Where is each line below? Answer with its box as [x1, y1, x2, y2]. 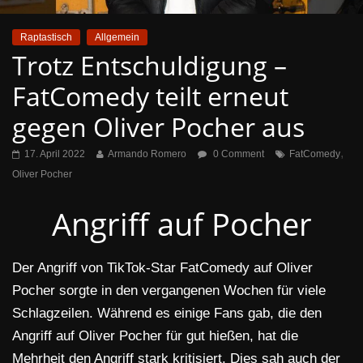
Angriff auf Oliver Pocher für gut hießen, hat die [12, 328, 298, 344]
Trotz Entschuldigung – [12, 48, 287, 83]
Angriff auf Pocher [51, 203, 312, 246]
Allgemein [95, 32, 139, 44]
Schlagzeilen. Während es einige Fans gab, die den [12, 305, 322, 322]
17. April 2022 [24, 148, 85, 160]
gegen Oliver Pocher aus [12, 109, 305, 145]
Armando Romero [108, 148, 186, 160]
